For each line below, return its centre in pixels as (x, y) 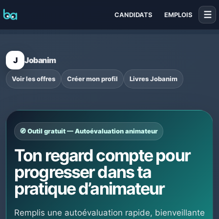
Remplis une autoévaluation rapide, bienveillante (109, 213)
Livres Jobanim (153, 79)
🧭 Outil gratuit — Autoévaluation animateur (89, 131)
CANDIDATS (133, 15)
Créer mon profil (92, 79)
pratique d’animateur (89, 188)
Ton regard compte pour (102, 155)
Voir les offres (33, 79)
